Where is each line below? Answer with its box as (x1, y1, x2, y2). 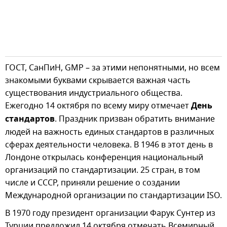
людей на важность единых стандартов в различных (5, 126, 214, 138)
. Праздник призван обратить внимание (55, 112, 215, 125)
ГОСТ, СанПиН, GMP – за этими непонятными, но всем (5, 61, 220, 74)
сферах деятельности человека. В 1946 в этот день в (5, 138, 213, 151)
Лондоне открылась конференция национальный (5, 151, 203, 164)
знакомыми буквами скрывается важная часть (5, 74, 191, 87)
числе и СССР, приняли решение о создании (5, 176, 180, 189)
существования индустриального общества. (5, 87, 182, 99)
